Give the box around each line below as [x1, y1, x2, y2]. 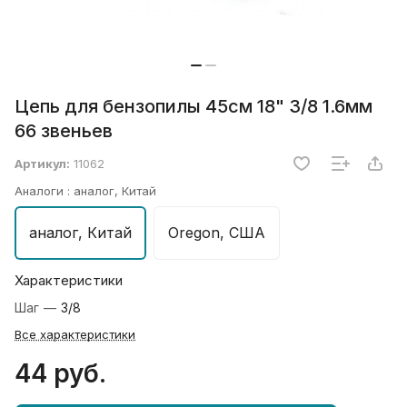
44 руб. [15, 358, 106, 390]
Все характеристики [15, 327, 135, 342]
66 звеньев [15, 120, 113, 143]
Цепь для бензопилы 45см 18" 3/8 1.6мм [15, 95, 372, 118]
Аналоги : [15, 184, 74, 199]
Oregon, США [168, 223, 265, 243]
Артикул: [15, 156, 70, 172]
